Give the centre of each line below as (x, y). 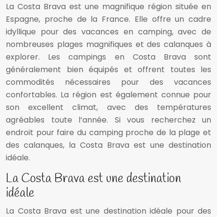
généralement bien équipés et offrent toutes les (108, 70)
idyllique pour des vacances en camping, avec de (108, 32)
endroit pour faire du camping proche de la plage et (108, 133)
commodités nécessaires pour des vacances (108, 82)
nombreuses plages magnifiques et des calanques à (108, 45)
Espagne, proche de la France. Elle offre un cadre (108, 19)
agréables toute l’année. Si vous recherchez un (108, 120)
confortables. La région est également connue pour (108, 95)
